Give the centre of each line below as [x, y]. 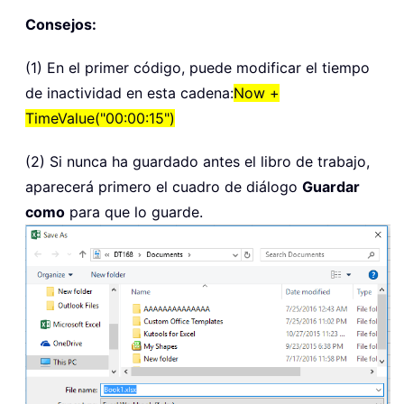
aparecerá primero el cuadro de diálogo [164, 186]
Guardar [331, 186]
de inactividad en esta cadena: [129, 92]
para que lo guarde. [134, 211]
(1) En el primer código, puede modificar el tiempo [197, 67]
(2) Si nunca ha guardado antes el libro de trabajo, [197, 161]
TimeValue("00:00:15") [100, 118]
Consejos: [61, 24]
